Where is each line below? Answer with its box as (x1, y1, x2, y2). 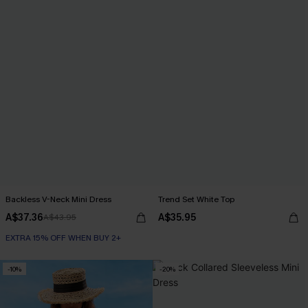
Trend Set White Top (158, 194, 234, 205)
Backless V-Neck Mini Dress (5, 194, 111, 205)
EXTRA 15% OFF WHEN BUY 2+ (5, 232, 121, 243)
